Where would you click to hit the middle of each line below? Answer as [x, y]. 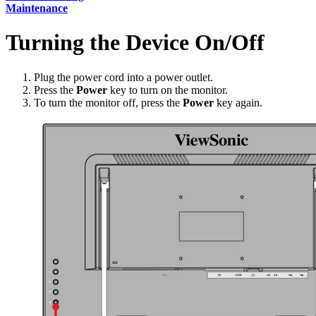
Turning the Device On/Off [135, 43]
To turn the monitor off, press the [108, 102]
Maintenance [37, 8]
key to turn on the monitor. [168, 90]
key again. [238, 102]
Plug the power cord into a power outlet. [123, 77]
